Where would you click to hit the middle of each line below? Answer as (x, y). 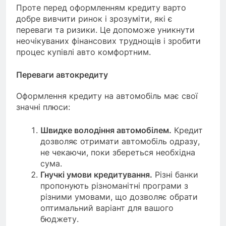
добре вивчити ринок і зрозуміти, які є (94, 18)
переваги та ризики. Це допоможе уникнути (105, 30)
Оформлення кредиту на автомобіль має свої (107, 96)
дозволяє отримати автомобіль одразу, (120, 141)
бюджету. (60, 219)
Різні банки (175, 174)
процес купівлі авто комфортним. (83, 52)
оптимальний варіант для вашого (107, 208)
